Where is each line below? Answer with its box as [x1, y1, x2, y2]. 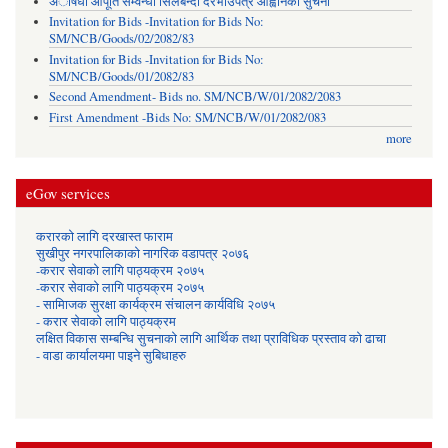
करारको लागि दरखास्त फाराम [36, 228, 173, 246]
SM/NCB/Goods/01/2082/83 [48, 67, 194, 85]
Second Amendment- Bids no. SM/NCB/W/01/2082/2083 [48, 88, 341, 106]
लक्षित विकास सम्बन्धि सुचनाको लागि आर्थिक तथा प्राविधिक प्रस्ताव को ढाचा [36, 330, 386, 348]
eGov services [26, 183, 110, 204]
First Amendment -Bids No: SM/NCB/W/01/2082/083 [48, 108, 326, 126]
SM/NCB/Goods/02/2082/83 [48, 30, 194, 48]
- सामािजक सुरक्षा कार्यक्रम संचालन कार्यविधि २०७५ [36, 296, 275, 314]
